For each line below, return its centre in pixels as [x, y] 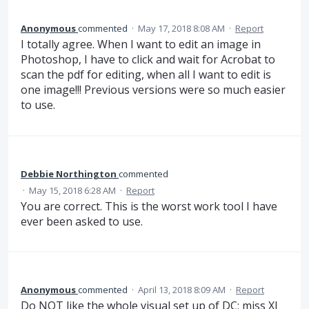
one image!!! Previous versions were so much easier [153, 90]
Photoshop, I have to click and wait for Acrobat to [148, 60]
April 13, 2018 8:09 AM [182, 290]
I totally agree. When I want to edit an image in [141, 44]
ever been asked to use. [82, 221]
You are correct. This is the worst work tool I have [149, 206]
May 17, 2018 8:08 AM [181, 29]
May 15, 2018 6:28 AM [72, 190]
